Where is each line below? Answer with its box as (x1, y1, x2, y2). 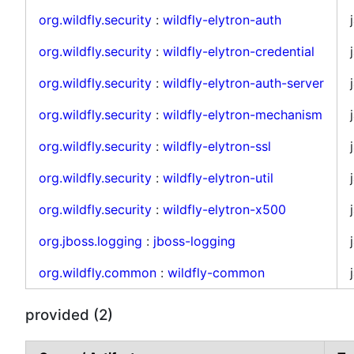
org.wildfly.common (39, 264, 156, 281)
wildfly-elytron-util (163, 169, 273, 186)
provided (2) (25, 305, 113, 324)
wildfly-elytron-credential (163, 43, 314, 59)
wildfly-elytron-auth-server (163, 74, 324, 91)
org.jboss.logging (39, 232, 142, 249)
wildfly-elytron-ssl (163, 137, 271, 154)
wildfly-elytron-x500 (163, 201, 286, 217)
